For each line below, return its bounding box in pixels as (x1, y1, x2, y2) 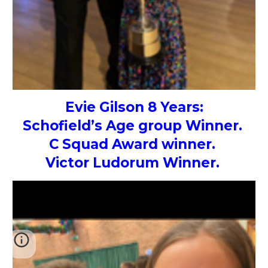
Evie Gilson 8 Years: (65, 99, 203, 116)
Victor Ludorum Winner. (45, 154, 223, 172)
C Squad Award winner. (49, 136, 219, 153)
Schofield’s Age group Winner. (22, 117, 246, 135)
